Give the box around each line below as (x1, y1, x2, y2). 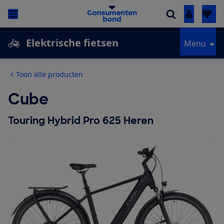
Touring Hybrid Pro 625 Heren (8, 114, 153, 127)
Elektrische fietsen (26, 36, 118, 50)
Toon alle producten (16, 69, 83, 79)
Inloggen (188, 8, 222, 20)
